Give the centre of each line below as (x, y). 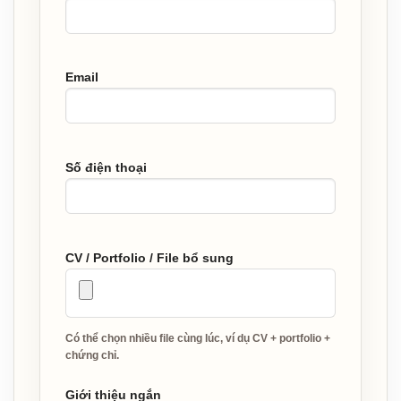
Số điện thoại (106, 168)
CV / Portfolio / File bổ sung (149, 257)
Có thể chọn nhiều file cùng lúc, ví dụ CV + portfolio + (198, 339)
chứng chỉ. (92, 356)
